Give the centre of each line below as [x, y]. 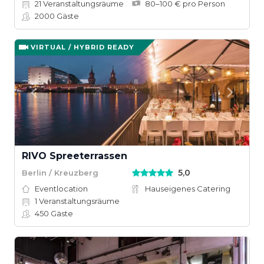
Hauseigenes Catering [188, 189]
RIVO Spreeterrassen [75, 156]
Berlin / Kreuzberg [60, 172]
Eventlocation [61, 189]
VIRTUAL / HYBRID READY [82, 47]
